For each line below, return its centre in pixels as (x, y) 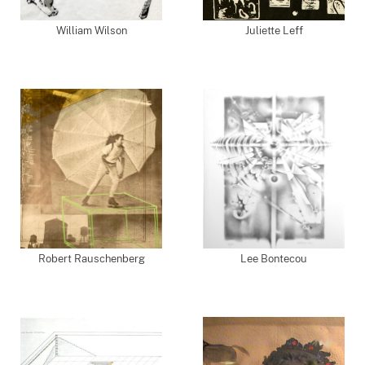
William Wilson (91, 31)
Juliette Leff (274, 31)
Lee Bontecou (274, 259)
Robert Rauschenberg (91, 259)
